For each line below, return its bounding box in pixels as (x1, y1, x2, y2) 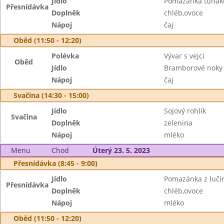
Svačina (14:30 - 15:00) (13, 90, 89, 100)
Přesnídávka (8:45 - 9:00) (13, 158, 97, 168)
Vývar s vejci (163, 51, 204, 60)
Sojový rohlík (163, 106, 206, 115)
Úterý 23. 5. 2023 (92, 145, 150, 155)
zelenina (163, 118, 192, 127)
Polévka (51, 51, 79, 60)
